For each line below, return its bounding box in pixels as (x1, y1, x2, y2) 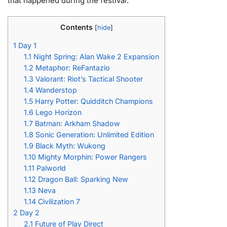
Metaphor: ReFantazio (33, 63, 110, 72)
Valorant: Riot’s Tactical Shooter (33, 74, 143, 84)
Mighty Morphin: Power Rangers (36, 153, 147, 162)
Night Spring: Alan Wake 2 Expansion (31, 52, 160, 61)
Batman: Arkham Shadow (33, 119, 121, 128)
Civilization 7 (36, 197, 81, 206)
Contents (60, 23, 93, 32)
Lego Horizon (33, 108, 82, 117)
